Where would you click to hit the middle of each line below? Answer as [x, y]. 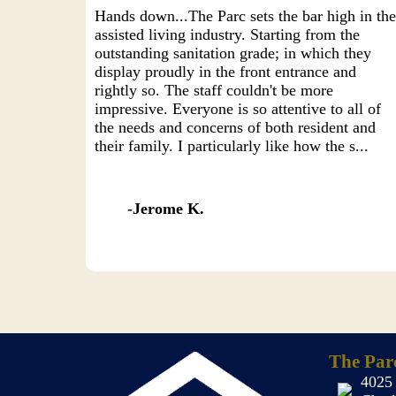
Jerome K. [169, 209]
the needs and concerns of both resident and [236, 127]
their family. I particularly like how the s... [232, 146]
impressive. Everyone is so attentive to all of [238, 109]
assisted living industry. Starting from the [228, 34]
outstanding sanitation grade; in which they [233, 53]
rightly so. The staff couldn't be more [214, 90]
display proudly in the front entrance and [226, 72]
